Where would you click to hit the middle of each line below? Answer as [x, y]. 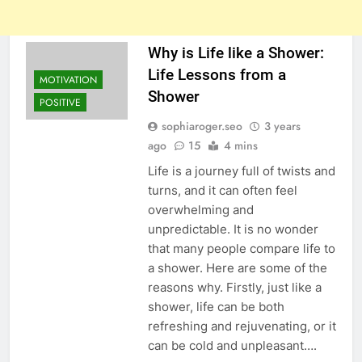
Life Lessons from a [217, 75]
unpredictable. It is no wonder [233, 229]
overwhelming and [200, 210]
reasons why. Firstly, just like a [234, 288]
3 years [282, 126]
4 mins [240, 146]
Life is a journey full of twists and [241, 171]
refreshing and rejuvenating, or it [242, 326]
